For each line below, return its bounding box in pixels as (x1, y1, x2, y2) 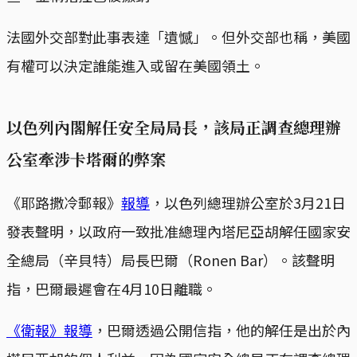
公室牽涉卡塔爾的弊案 (6, 147, 166, 171)
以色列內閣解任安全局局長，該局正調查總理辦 (6, 116, 341, 139)
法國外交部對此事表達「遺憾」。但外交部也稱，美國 (6, 26, 351, 48)
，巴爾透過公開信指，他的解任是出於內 (92, 320, 351, 341)
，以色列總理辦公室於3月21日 (150, 192, 346, 214)
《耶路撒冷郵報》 (6, 192, 121, 214)
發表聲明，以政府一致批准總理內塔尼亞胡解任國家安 (6, 221, 351, 242)
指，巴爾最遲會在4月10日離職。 (6, 278, 217, 300)
